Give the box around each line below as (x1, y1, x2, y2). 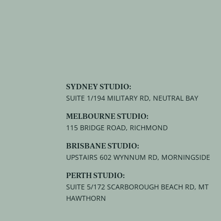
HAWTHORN (66, 193, 107, 203)
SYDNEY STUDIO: (66, 81, 132, 91)
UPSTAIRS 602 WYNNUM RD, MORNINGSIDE (66, 152, 211, 162)
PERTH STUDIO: (66, 170, 125, 180)
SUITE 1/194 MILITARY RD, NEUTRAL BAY (66, 93, 199, 103)
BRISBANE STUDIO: (66, 140, 140, 150)
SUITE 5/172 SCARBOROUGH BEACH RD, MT (66, 182, 209, 191)
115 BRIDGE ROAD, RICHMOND (66, 122, 168, 132)
